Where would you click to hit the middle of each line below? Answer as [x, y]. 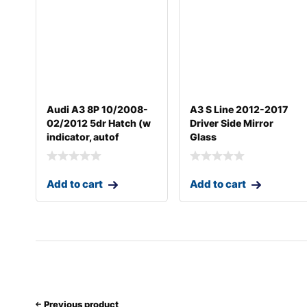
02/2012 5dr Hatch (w [99, 123]
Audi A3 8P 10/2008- [97, 109]
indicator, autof [83, 136]
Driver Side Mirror [232, 123]
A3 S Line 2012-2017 [239, 109]
